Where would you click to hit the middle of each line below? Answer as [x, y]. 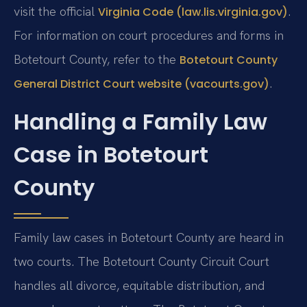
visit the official [56, 12]
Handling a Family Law [140, 121]
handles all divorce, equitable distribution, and [139, 285]
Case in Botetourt [111, 154]
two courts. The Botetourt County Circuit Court [142, 261]
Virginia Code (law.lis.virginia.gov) [193, 12]
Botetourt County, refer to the [97, 60]
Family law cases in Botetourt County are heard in [149, 237]
